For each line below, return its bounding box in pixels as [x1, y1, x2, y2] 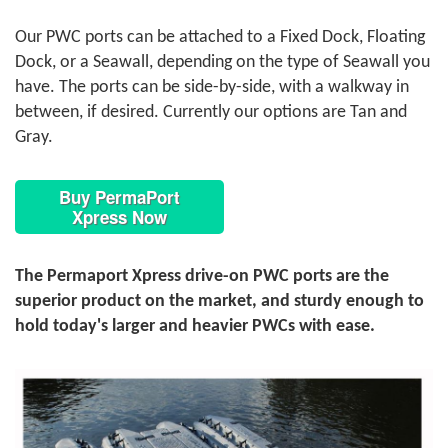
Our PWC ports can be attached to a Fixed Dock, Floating [15, 27, 425, 47]
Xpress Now [72, 204, 167, 229]
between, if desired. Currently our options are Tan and [15, 102, 407, 122]
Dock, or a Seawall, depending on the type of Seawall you [15, 52, 430, 72]
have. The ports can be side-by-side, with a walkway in [15, 77, 409, 97]
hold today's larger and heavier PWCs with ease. [15, 316, 375, 336]
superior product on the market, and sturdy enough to [15, 291, 424, 311]
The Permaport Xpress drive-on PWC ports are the [15, 266, 389, 286]
